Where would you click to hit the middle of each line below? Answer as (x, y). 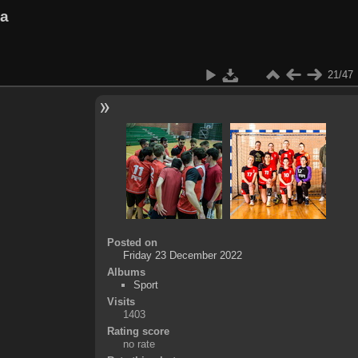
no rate (139, 344)
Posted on (132, 242)
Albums (126, 272)
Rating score (138, 331)
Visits (121, 301)
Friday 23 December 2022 (182, 255)
